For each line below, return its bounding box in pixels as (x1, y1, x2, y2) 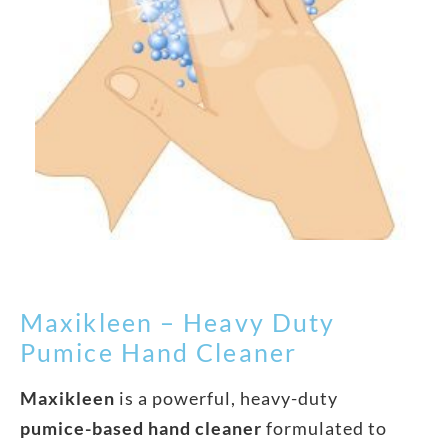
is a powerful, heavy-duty (115, 386, 338, 409)
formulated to (262, 416, 387, 439)
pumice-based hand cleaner (20, 416, 262, 439)
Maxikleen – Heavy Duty (20, 306, 336, 337)
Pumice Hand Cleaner (20, 336, 297, 367)
